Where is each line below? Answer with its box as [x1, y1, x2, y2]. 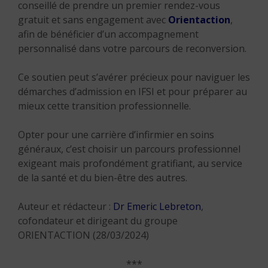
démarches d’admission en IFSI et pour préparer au [18, 85, 247, 98]
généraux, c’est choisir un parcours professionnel [18, 142, 240, 156]
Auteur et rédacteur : [18, 200, 111, 213]
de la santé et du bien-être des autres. [18, 171, 187, 184]
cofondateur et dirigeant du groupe [18, 214, 178, 227]
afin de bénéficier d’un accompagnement [18, 28, 199, 41]
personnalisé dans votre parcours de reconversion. [18, 42, 246, 55]
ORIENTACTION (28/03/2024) [18, 229, 149, 242]
